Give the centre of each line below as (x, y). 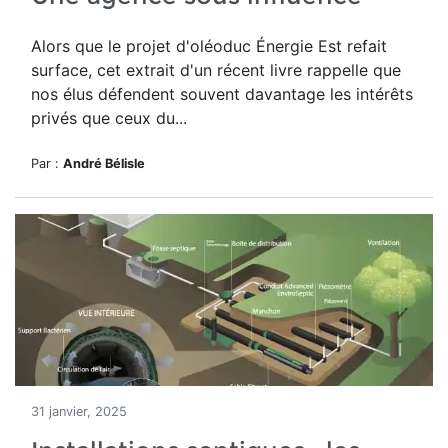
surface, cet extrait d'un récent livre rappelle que (216, 70)
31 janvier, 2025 (79, 411)
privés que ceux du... (109, 118)
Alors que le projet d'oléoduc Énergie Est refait (209, 46)
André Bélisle (104, 163)
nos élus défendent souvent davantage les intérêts (222, 94)
